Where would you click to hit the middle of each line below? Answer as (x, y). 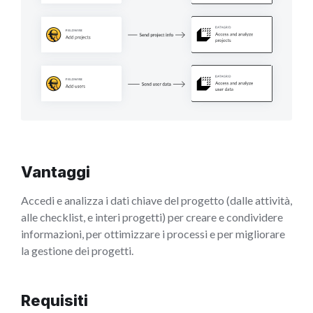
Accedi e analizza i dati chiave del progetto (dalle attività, (156, 200)
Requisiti (54, 300)
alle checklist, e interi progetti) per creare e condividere (152, 217)
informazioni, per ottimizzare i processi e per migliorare (153, 233)
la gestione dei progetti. (77, 250)
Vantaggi (56, 172)
